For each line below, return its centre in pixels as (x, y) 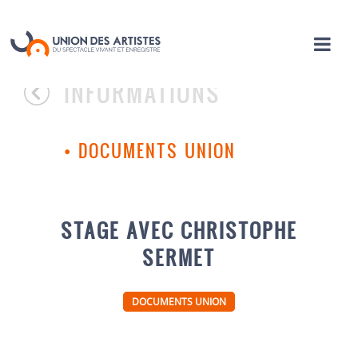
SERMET (179, 257)
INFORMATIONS (143, 93)
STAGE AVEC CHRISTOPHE (179, 230)
